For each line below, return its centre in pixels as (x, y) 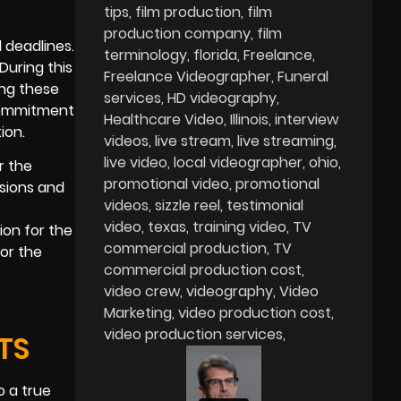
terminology (146, 55)
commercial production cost (203, 269)
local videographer (239, 162)
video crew (142, 291)
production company (178, 33)
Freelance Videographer (188, 76)
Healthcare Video (164, 119)
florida (216, 55)
